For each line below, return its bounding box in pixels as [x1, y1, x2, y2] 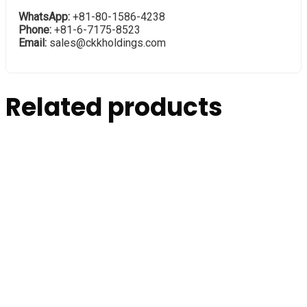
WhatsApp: [19, 10, 70, 24]
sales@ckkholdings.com [47, 36, 166, 50]
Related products [5, 90, 223, 125]
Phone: [19, 23, 51, 37]
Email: [19, 36, 47, 50]
